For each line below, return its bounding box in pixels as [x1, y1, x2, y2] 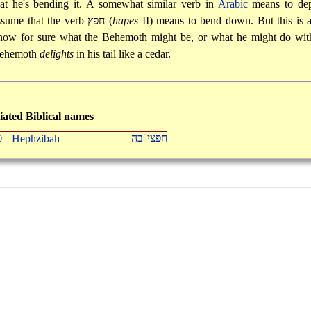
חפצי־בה [131, 132, 168, 144]
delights [39, 47, 74, 60]
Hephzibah [12, 133, 60, 145]
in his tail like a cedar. [73, 47, 171, 60]
